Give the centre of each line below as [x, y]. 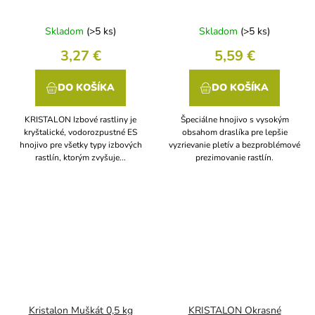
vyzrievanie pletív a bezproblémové [234, 145]
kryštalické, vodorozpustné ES [81, 133]
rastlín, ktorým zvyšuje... [81, 158]
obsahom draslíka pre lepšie [234, 133]
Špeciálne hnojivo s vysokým [234, 120]
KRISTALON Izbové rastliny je [81, 120]
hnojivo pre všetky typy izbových [81, 145]
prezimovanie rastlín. [234, 158]
